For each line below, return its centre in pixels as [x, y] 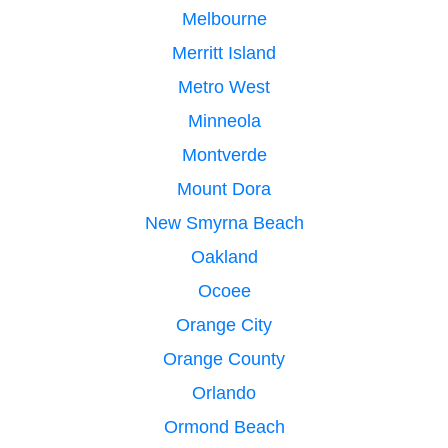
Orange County [224, 358]
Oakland [224, 256]
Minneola [224, 120]
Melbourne [224, 18]
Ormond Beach [224, 426]
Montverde [224, 154]
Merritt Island [224, 52]
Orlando [224, 392]
